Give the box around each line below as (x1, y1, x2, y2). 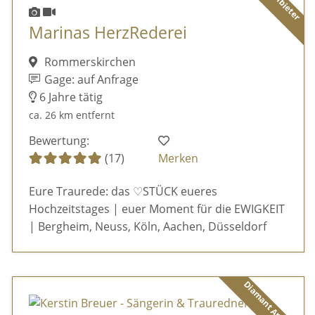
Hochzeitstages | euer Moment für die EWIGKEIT (28, 201, 285, 217)
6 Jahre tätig (36, 89, 103, 105)
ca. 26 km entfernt (28, 108, 115, 122)
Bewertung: (28, 132, 89, 148)
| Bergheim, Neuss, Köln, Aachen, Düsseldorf (28, 219, 266, 235)
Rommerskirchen (41, 54, 136, 70)
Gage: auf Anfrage (41, 72, 139, 88)
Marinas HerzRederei (28, 21, 187, 44)
